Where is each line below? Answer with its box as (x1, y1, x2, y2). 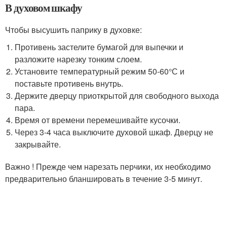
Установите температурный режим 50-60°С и (15, 65, 185, 77)
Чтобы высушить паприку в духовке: (5, 24, 142, 35)
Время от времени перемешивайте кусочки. (15, 114, 181, 126)
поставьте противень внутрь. (15, 78, 124, 89)
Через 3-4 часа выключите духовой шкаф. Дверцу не (15, 126, 214, 138)
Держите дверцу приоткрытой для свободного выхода (15, 90, 219, 101)
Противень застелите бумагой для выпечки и (15, 41, 184, 53)
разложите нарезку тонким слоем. (15, 53, 142, 65)
